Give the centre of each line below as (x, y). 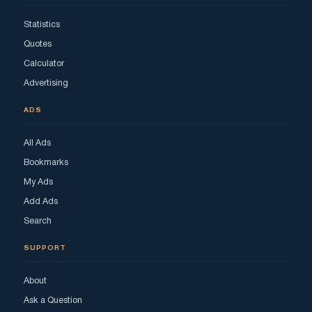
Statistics (42, 24)
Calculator (44, 63)
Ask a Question (53, 300)
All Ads (37, 143)
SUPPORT (45, 248)
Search (38, 221)
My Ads (38, 182)
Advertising (46, 83)
